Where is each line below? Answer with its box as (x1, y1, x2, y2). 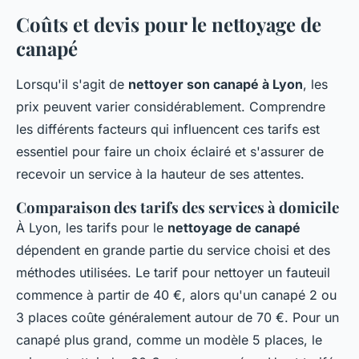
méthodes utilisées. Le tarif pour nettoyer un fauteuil (16, 264, 330, 281)
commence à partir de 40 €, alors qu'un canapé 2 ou (16, 287, 337, 304)
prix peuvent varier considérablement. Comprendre (16, 99, 325, 115)
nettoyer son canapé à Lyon (128, 76, 303, 93)
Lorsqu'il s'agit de (16, 76, 128, 93)
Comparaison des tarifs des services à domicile (16, 197, 339, 218)
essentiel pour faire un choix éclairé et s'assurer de (16, 143, 324, 160)
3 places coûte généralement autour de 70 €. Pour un (16, 309, 339, 326)
